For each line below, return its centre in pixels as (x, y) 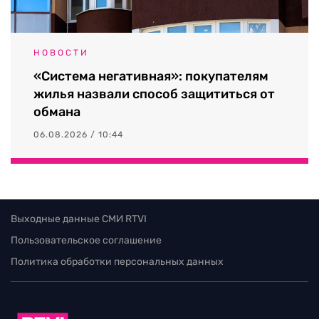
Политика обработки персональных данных (117, 261)
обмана (57, 111)
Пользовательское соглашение (86, 240)
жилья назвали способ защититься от (154, 94)
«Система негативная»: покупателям (151, 76)
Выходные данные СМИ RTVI (79, 219)
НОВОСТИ (61, 52)
